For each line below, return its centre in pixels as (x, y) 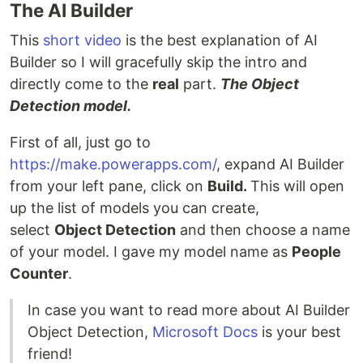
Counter (39, 273)
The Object (260, 84)
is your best (299, 332)
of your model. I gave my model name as (151, 252)
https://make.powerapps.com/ (113, 164)
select (32, 230)
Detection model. (70, 106)
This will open (297, 186)
